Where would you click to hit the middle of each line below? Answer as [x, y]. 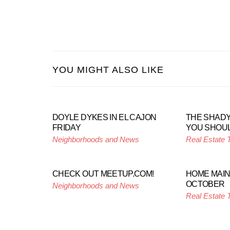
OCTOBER [205, 184]
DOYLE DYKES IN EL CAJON [104, 117]
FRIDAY [67, 128]
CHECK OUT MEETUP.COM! [103, 174]
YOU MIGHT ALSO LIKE [108, 70]
